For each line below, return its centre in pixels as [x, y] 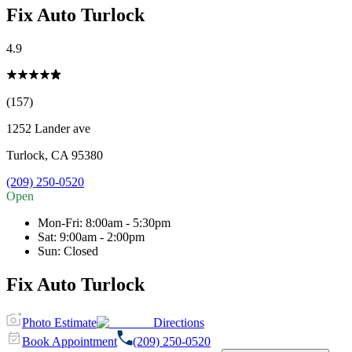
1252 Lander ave [48, 128]
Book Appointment [70, 341]
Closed [81, 251]
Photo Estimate [59, 322]
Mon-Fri [59, 222]
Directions [179, 322]
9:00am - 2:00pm [102, 236]
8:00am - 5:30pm [128, 222]
